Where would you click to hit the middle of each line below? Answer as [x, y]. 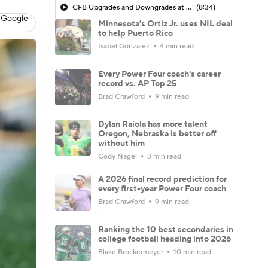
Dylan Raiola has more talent [153, 124]
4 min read [176, 46]
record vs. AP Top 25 [137, 83]
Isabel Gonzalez [125, 46]
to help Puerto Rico [135, 33]
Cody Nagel [118, 156]
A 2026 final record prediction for [162, 179]
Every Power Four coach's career [159, 74]
